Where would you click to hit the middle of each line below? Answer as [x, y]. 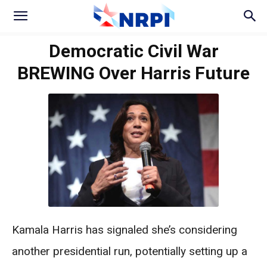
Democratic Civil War [133, 51]
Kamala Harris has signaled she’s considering [125, 230]
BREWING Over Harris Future [133, 73]
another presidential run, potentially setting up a [130, 252]
